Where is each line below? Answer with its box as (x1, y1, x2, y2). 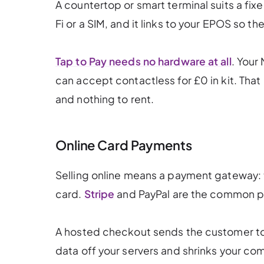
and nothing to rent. (55, 93, 154, 106)
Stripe (84, 187, 115, 200)
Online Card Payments (55, 137, 192, 154)
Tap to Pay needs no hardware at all (55, 55, 232, 68)
